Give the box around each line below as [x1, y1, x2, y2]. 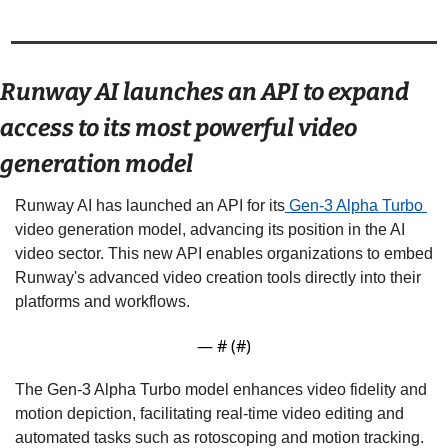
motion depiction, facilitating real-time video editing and [15, 404, 404, 422]
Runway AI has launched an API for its [15, 196, 285, 214]
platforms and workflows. [15, 292, 194, 310]
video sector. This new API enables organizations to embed [15, 244, 433, 262]
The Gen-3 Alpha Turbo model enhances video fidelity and [15, 380, 427, 398]
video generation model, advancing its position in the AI [15, 220, 405, 238]
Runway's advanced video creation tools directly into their [15, 268, 421, 286]
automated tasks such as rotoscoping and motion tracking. [15, 428, 424, 446]
